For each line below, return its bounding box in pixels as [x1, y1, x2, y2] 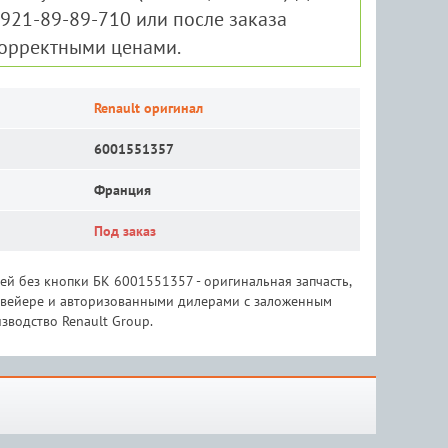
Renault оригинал [93, 99, 203, 117]
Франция [93, 181, 151, 199]
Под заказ [93, 222, 156, 240]
